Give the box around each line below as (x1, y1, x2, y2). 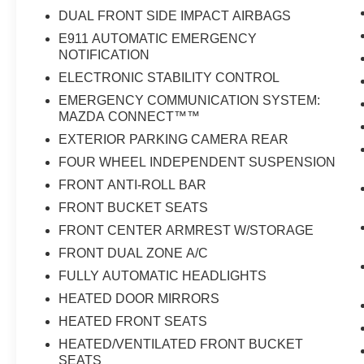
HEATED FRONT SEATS (58, 314, 208, 329)
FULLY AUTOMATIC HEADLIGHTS (58, 269, 267, 284)
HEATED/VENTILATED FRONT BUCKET (58, 337, 304, 352)
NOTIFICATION (58, 48, 150, 63)
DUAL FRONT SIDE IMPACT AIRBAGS (58, 9, 292, 24)
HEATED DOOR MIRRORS (58, 292, 220, 306)
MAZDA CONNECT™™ (58, 110, 201, 124)
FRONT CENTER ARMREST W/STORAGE (58, 223, 314, 238)
